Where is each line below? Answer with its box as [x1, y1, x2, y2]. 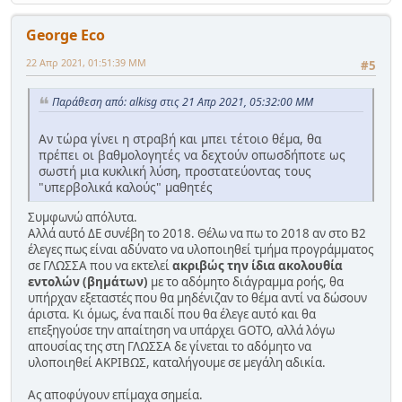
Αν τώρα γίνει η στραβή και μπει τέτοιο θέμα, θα [39, 129, 321, 147]
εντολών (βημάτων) [28, 273, 148, 290]
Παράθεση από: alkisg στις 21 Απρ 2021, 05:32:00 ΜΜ [52, 93, 313, 109]
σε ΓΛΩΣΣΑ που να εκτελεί [28, 257, 172, 274]
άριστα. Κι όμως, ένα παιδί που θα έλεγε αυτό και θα [28, 305, 316, 322]
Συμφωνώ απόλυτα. [28, 208, 137, 225]
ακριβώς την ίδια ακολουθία [172, 257, 343, 274]
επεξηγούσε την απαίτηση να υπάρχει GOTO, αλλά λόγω [28, 321, 335, 338]
